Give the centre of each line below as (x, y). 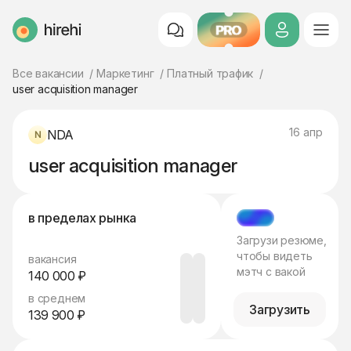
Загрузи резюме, (282, 240)
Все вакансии (48, 73)
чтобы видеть (275, 256)
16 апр (306, 132)
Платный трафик (210, 73)
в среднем (57, 298)
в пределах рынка (82, 218)
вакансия (52, 259)
